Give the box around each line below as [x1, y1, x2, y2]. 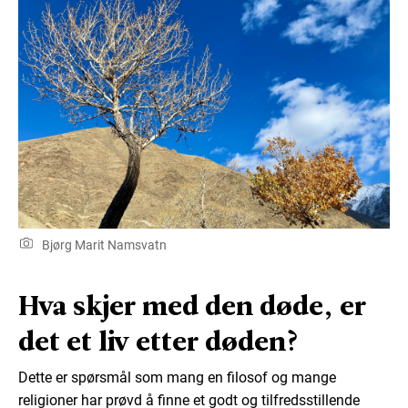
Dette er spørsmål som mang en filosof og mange [18, 369, 336, 387]
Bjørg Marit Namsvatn [38, 238, 167, 253]
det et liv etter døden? [18, 321, 299, 361]
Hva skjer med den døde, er [18, 286, 366, 325]
